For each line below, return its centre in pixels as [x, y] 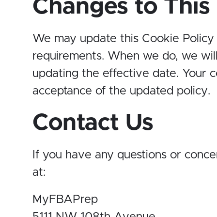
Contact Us [93, 123]
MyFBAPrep [65, 200]
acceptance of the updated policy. [121, 91]
